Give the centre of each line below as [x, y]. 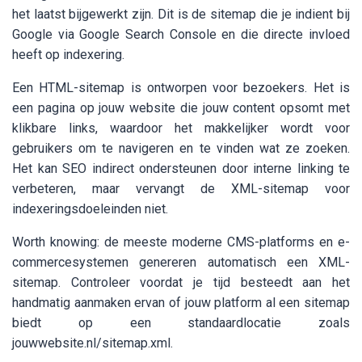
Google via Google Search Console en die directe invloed [181, 35]
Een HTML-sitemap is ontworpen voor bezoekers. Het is [181, 88]
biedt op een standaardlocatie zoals [181, 323]
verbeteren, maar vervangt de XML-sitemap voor [181, 189]
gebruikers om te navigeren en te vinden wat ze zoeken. [181, 149]
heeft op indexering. [68, 55]
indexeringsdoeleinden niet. [90, 209]
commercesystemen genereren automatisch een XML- [181, 263]
